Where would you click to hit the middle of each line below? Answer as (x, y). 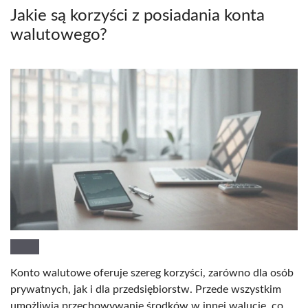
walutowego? (59, 35)
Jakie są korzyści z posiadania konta (137, 15)
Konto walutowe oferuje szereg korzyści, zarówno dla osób (152, 273)
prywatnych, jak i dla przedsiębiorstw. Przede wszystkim (146, 289)
